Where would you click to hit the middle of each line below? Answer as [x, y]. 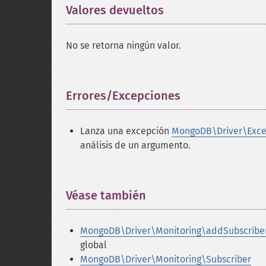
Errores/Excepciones [123, 96]
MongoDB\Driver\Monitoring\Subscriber [166, 259]
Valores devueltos [115, 10]
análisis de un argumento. [135, 145]
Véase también [106, 195]
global [94, 245]
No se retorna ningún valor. [123, 45]
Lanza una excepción [126, 131]
